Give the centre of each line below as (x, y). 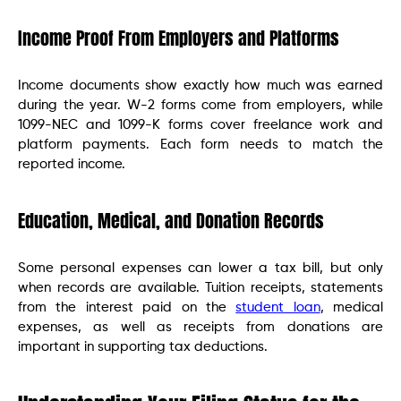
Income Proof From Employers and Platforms (179, 38)
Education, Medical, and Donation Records (171, 220)
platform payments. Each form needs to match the (200, 144)
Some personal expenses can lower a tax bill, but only (200, 268)
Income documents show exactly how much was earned (200, 85)
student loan (278, 307)
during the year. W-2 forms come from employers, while (200, 105)
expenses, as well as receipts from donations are (200, 327)
